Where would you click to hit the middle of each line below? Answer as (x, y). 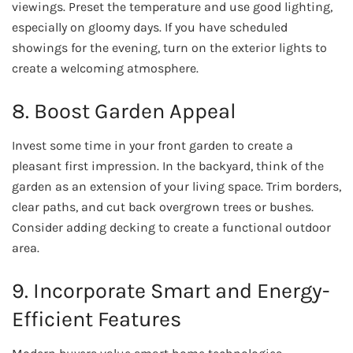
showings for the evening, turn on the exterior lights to (169, 48)
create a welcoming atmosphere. (105, 69)
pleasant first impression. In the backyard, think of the (168, 166)
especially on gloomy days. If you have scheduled (150, 28)
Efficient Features (97, 319)
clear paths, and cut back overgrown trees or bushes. (163, 207)
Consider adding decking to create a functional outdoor (171, 228)
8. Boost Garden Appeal (124, 111)
